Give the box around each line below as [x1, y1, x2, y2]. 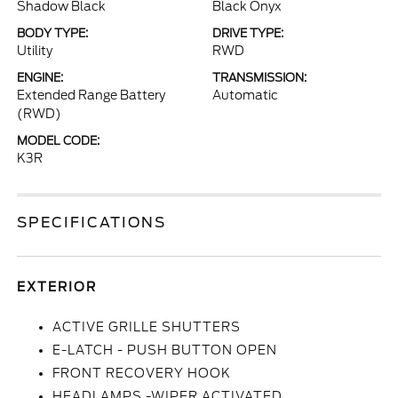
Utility [17, 44, 53, 58]
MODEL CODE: [17, 134, 100, 147]
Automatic [212, 88, 278, 102]
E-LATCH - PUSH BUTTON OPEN [52, 343, 278, 357]
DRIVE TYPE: [212, 27, 283, 40]
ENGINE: [17, 71, 64, 84]
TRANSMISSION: [212, 71, 306, 84]
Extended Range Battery [17, 88, 166, 102]
